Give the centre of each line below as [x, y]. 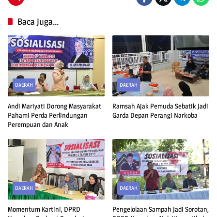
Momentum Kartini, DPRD [44, 209]
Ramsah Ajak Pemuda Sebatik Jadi [160, 106]
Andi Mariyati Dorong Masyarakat [54, 106]
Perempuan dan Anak [38, 124]
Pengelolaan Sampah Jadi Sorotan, [161, 209]
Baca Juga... [38, 22]
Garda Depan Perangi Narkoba [155, 115]
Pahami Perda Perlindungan [48, 115]
